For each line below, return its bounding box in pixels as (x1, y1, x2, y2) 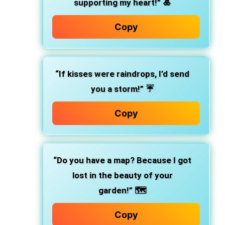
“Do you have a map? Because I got (53, 155, 191, 165)
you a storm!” (91, 84, 144, 94)
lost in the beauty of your (72, 170, 173, 180)
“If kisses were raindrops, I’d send (55, 69, 189, 79)
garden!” (98, 185, 133, 195)
